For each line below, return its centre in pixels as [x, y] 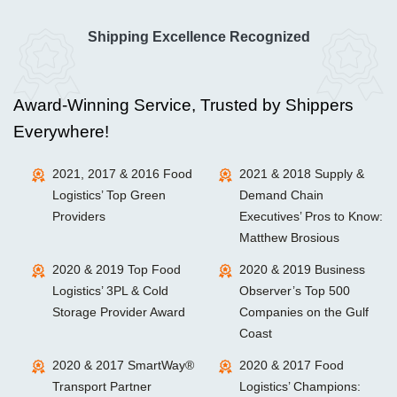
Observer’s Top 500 [294, 291]
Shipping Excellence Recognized [198, 37]
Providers [79, 216]
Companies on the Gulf [304, 312]
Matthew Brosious [289, 237]
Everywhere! [61, 132]
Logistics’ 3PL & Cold [110, 291]
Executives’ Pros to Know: [311, 216]
